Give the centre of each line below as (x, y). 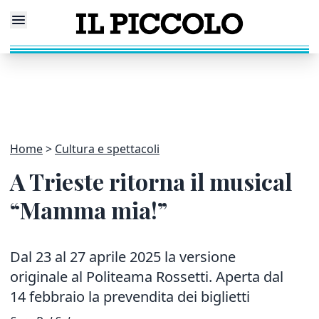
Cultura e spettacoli (107, 149)
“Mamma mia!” (89, 210)
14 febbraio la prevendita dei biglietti (130, 297)
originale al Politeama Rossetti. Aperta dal (147, 277)
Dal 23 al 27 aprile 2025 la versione (123, 257)
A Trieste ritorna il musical (151, 181)
